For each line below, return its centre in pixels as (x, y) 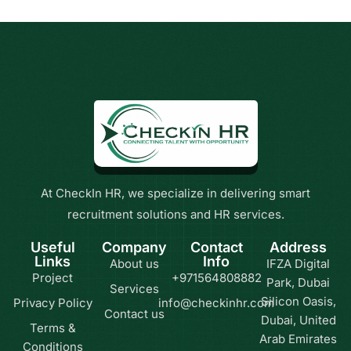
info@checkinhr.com (217, 302)
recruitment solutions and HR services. (175, 214)
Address (299, 247)
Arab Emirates (299, 338)
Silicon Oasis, (298, 301)
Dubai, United (298, 320)
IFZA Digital (299, 263)
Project (53, 277)
